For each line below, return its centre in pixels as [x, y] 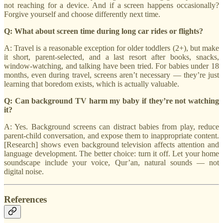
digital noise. [24, 171]
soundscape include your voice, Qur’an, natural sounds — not [111, 162]
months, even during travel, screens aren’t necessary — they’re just [111, 75]
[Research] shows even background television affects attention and [111, 144]
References [25, 200]
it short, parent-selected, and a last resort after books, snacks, [111, 57]
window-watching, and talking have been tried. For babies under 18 [111, 66]
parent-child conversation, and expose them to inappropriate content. [111, 135]
